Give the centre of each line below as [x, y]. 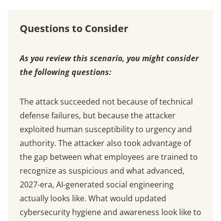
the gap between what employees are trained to [109, 157]
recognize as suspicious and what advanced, [102, 171]
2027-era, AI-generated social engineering [97, 185]
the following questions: [66, 72]
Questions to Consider [75, 29]
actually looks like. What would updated [93, 199]
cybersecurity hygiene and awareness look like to [110, 212]
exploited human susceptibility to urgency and [106, 129]
